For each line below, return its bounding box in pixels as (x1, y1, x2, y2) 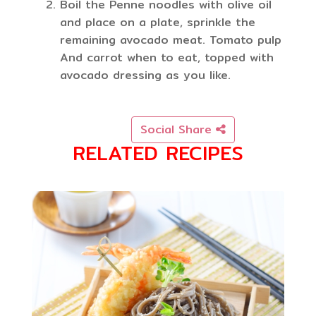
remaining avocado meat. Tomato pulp (60, 31, 281, 49)
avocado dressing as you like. (60, 66, 231, 85)
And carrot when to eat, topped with (60, 49, 274, 67)
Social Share (140, 121, 216, 139)
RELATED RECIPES (73, 138, 243, 169)
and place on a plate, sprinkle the (60, 13, 255, 32)
